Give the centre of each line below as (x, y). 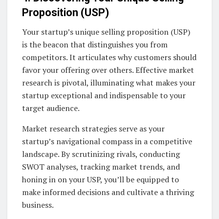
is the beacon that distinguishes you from (95, 44)
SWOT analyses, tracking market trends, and (101, 166)
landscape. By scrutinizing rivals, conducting (101, 154)
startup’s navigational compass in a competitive (107, 141)
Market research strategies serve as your (93, 128)
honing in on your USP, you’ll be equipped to (100, 179)
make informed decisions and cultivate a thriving (108, 192)
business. (38, 205)
